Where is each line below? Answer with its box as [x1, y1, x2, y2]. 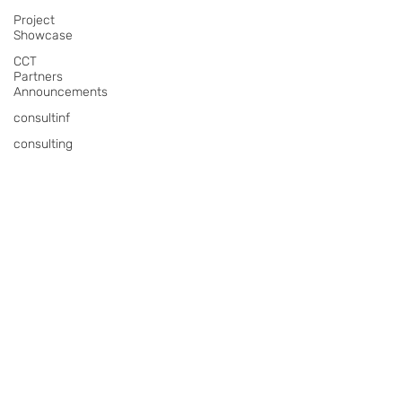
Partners [13, 69, 63, 84]
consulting [13, 136, 73, 152]
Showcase [13, 28, 73, 43]
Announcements [13, 84, 108, 100]
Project [13, 13, 55, 28]
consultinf [13, 110, 70, 126]
